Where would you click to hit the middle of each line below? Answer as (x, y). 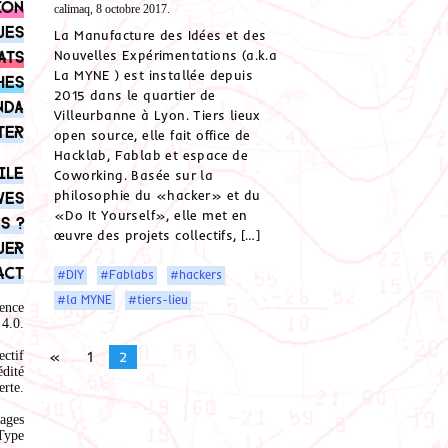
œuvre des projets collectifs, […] (157, 235)
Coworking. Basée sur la (134, 175)
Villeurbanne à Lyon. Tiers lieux (157, 115)
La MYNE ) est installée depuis (153, 75)
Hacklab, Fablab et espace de (151, 155)
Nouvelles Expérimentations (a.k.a (166, 55)
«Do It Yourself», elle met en (151, 215)
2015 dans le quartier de (135, 95)
